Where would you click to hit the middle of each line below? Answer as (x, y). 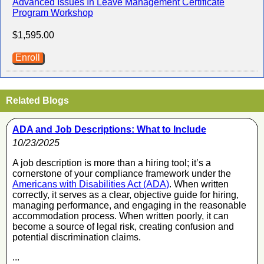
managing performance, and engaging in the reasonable (129, 205)
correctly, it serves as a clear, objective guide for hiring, (126, 194)
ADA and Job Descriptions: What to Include (109, 129)
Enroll (28, 57)
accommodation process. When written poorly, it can (121, 216)
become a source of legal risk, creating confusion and (123, 226)
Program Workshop (53, 12)
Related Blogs (37, 100)
